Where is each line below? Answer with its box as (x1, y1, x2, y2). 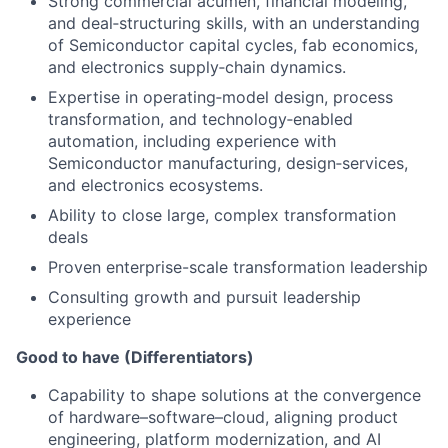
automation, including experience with (48, 131, 336, 151)
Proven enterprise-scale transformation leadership (48, 257, 428, 277)
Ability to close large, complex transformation (48, 205, 396, 225)
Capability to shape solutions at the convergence (48, 385, 421, 405)
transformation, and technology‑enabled (48, 109, 353, 129)
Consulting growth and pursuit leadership (48, 287, 361, 307)
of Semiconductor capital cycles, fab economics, (48, 35, 418, 55)
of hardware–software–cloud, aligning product (48, 407, 398, 427)
